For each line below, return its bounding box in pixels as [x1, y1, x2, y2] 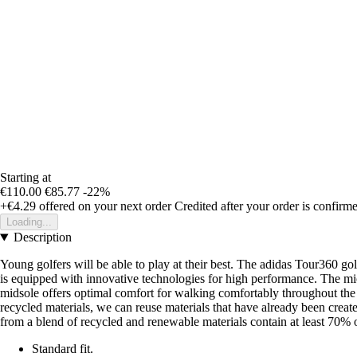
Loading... [6, 216, 52, 229]
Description [13, 230, 72, 245]
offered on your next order [36, 199, 171, 214]
